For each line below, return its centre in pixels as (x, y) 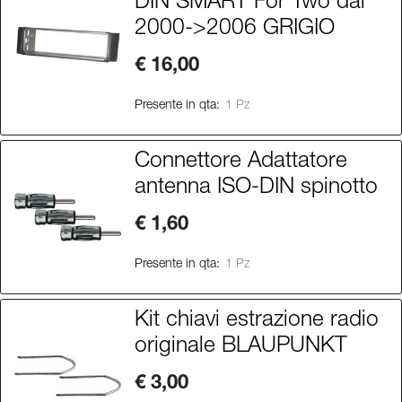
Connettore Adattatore (240, 163)
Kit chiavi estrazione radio (256, 322)
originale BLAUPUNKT (240, 348)
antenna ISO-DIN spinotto (256, 189)
